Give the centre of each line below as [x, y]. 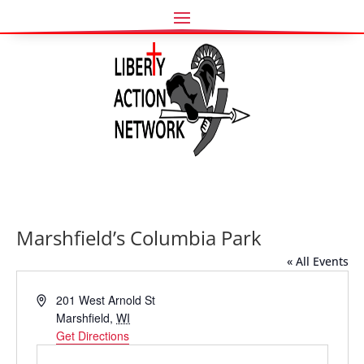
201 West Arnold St [106, 300]
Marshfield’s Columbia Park [139, 238]
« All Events [317, 261]
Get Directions [93, 336]
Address [56, 299]
